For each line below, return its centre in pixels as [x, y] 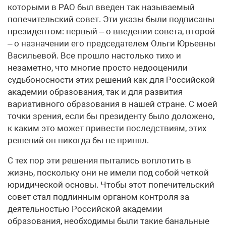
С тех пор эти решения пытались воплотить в [99, 160]
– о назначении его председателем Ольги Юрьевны [111, 43]
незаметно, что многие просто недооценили [98, 68]
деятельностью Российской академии [85, 209]
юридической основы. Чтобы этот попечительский [111, 185]
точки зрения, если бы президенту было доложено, [111, 116]
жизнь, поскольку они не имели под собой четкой [108, 173]
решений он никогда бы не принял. [78, 140]
